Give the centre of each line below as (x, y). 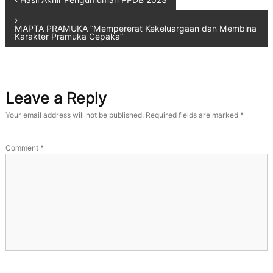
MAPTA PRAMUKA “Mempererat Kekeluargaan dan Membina (135, 29)
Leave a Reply (56, 98)
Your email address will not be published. (74, 115)
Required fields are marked (193, 115)
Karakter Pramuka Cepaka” (69, 37)
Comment (23, 148)
